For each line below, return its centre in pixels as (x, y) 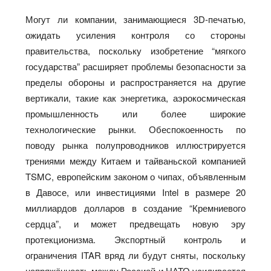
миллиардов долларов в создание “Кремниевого (135, 207)
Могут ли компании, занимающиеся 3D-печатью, (135, 19)
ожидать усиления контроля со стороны (135, 34)
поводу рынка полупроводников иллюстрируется (135, 145)
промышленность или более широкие (135, 113)
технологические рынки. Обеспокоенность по (135, 129)
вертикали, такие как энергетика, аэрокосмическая (135, 97)
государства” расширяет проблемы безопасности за (135, 66)
